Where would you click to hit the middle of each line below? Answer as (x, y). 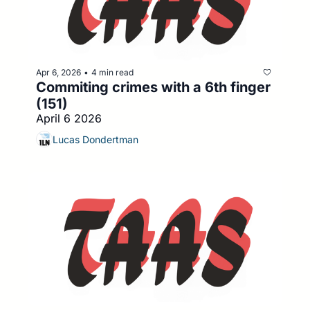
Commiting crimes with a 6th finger (153, 88)
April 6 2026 (69, 119)
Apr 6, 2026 (58, 72)
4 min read (112, 72)
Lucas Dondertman (95, 139)
